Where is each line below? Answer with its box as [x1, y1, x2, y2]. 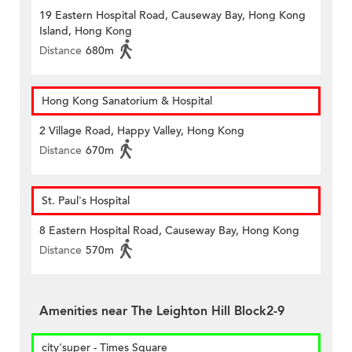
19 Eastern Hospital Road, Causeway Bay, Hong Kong [39, 8, 306, 24]
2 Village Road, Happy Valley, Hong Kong [39, 123, 244, 139]
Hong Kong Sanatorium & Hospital [42, 93, 212, 109]
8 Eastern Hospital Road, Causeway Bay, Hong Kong [39, 223, 299, 239]
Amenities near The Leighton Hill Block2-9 [39, 302, 284, 321]
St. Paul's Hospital [42, 193, 130, 209]
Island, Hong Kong [39, 24, 132, 39]
